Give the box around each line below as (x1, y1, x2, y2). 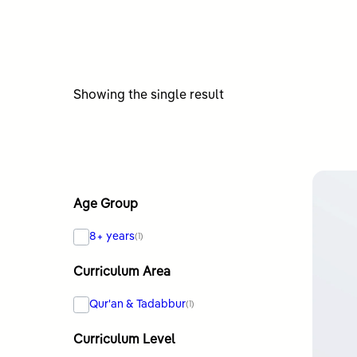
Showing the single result (73, 88, 224, 102)
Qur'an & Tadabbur (89, 298, 186, 310)
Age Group (73, 198, 138, 211)
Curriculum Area (73, 265, 171, 279)
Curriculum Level (73, 333, 175, 347)
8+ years (89, 230, 135, 242)
